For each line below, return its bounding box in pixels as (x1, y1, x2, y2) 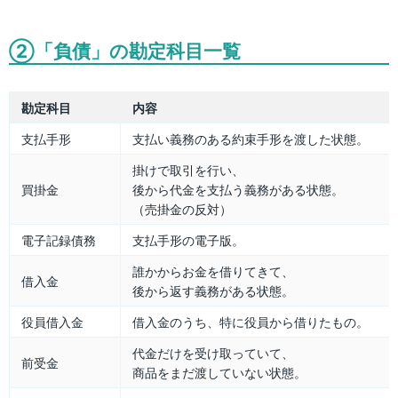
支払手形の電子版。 (132, 231, 244, 250)
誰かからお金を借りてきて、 (132, 262, 294, 281)
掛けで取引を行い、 (132, 161, 244, 179)
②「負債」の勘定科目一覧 (9, 37, 241, 64)
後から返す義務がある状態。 (132, 282, 294, 300)
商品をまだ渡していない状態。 (132, 363, 306, 382)
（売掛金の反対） (132, 200, 232, 219)
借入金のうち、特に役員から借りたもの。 (132, 313, 369, 331)
